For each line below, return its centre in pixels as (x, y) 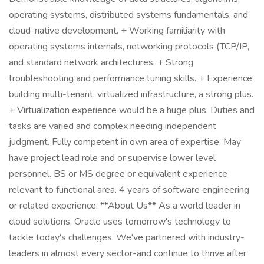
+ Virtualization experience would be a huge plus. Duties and (132, 110)
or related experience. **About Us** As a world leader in (125, 206)
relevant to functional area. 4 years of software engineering (129, 190)
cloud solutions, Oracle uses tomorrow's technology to (120, 222)
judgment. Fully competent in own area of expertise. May (125, 142)
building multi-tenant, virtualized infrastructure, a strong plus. (131, 94)
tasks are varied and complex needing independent (113, 126)
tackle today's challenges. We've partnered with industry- (127, 237)
